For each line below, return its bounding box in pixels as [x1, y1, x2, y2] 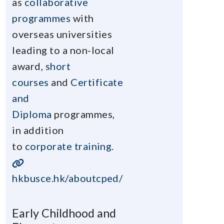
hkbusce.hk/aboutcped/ [12, 171, 123, 184]
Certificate [70, 75, 123, 88]
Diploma [12, 107, 52, 120]
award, [12, 59, 45, 72]
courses [12, 75, 49, 88]
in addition [12, 123, 64, 136]
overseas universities [12, 27, 112, 40]
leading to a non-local [12, 43, 114, 56]
